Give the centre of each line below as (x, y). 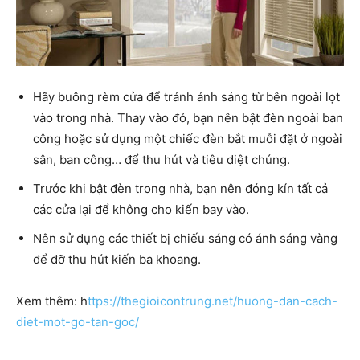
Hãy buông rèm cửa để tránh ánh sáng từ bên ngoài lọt (186, 97)
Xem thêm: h (52, 301)
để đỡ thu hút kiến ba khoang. (117, 260)
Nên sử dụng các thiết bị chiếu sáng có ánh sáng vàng (185, 239)
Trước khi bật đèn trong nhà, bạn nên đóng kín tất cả (180, 189)
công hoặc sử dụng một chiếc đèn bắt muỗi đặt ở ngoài (188, 139)
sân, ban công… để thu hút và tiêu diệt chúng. (162, 160)
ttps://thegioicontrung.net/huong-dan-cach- (213, 301)
